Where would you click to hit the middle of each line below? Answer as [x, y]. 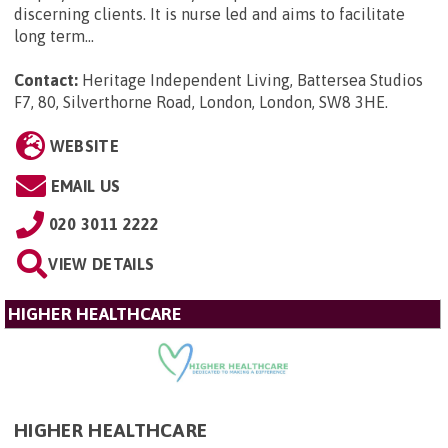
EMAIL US [85, 186]
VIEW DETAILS [101, 264]
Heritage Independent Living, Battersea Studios [252, 80]
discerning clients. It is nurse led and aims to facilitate [209, 14]
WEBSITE [84, 146]
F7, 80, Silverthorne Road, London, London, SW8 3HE [199, 102]
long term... [54, 36]
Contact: [46, 80]
